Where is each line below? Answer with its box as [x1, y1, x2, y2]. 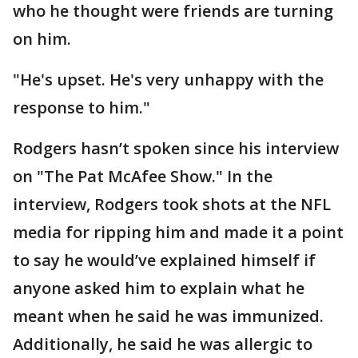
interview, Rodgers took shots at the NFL [13, 193, 331, 215]
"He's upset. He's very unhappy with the [13, 68, 324, 90]
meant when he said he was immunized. [13, 304, 324, 327]
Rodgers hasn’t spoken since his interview [13, 137, 339, 159]
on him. [13, 27, 71, 50]
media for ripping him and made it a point [13, 221, 344, 243]
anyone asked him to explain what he [13, 276, 304, 299]
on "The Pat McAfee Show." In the [13, 165, 272, 187]
